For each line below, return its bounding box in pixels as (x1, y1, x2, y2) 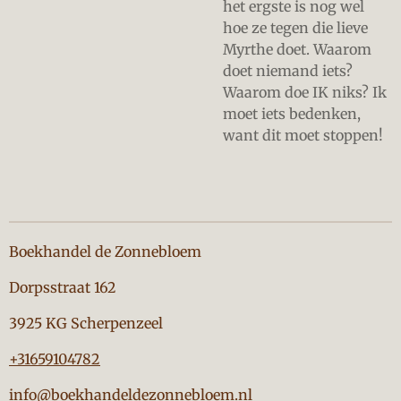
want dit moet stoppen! (223, 126, 383, 144)
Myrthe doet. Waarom (223, 40, 371, 58)
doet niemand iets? (223, 62, 353, 80)
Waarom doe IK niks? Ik (223, 83, 387, 101)
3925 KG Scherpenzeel (9, 314, 163, 332)
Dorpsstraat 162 (9, 278, 120, 296)
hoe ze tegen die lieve (223, 19, 368, 37)
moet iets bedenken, (223, 105, 361, 123)
